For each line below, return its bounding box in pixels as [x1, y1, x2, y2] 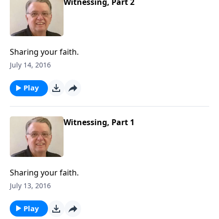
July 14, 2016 [10, 60, 51, 69]
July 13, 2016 [10, 180, 51, 190]
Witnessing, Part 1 [64, 117, 134, 128]
